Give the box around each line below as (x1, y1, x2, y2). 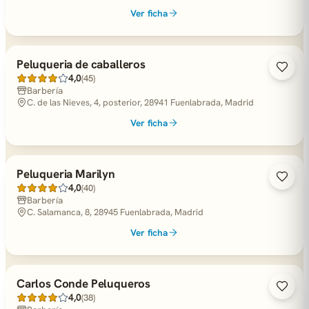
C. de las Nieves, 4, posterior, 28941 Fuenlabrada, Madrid (27, 97, 254, 108)
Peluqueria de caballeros (17, 57, 146, 72)
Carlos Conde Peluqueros (17, 276, 151, 291)
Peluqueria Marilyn (17, 166, 115, 181)
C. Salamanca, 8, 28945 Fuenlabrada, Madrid (27, 206, 203, 218)
